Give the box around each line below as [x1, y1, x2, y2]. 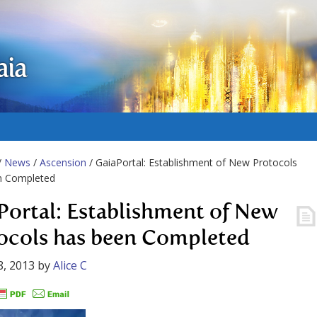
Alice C [53, 258, 87, 273]
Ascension [40, 156, 86, 169]
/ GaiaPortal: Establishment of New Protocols [86, 156, 297, 169]
